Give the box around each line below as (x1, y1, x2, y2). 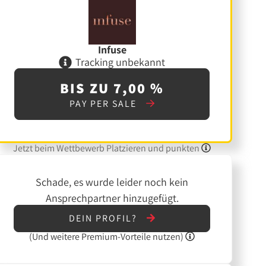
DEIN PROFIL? (68, 212, 140, 225)
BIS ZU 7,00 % (60, 78, 164, 98)
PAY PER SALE (69, 97, 140, 110)
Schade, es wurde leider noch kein (36, 175, 189, 189)
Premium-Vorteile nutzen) (80, 230, 186, 243)
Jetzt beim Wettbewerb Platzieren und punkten (13, 142, 202, 155)
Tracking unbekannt (75, 55, 166, 69)
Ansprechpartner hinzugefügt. (45, 191, 179, 205)
